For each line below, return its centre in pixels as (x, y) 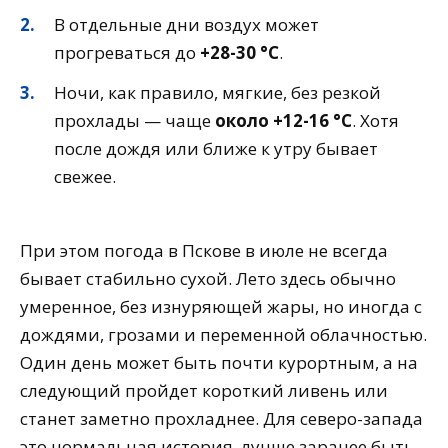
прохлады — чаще (134, 120)
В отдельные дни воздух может (186, 24)
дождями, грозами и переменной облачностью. (223, 334)
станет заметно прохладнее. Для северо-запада (221, 418)
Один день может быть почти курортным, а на (219, 362)
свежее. (85, 176)
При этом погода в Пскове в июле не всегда (204, 250)
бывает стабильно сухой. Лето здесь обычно (208, 278)
